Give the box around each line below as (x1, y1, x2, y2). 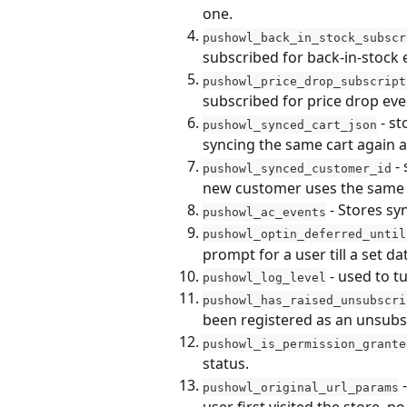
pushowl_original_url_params (203, 380, 399, 394)
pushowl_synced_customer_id (203, 161, 392, 175)
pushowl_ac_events (203, 204, 326, 219)
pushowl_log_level (203, 270, 326, 284)
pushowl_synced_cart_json (203, 117, 377, 132)
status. (203, 353, 249, 374)
